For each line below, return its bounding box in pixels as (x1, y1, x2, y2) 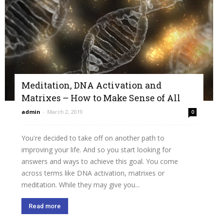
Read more (29, 202, 61, 210)
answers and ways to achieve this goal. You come (21, 156, 178, 166)
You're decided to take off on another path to (21, 133, 164, 143)
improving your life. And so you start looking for (21, 145, 171, 154)
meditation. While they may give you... (21, 180, 140, 189)
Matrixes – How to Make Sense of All (21, 91, 181, 104)
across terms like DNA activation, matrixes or (21, 168, 164, 178)
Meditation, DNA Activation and (21, 79, 162, 91)
